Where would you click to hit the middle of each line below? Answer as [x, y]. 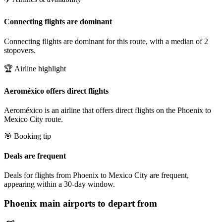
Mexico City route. [33, 119]
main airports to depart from [97, 203]
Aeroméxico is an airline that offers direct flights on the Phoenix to [108, 111]
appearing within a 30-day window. [59, 184]
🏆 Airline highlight [35, 68]
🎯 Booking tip [28, 136]
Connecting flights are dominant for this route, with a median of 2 [106, 41]
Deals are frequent [35, 156]
